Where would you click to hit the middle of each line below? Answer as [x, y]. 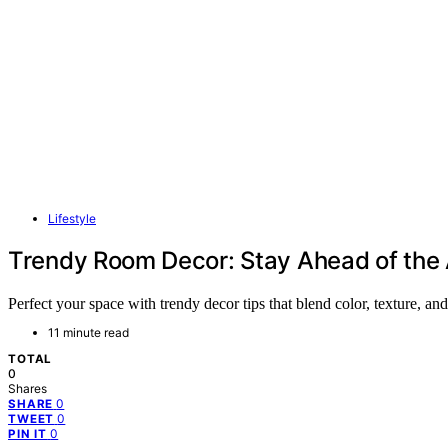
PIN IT [28, 433]
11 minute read [88, 332]
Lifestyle [72, 218]
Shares [27, 388]
